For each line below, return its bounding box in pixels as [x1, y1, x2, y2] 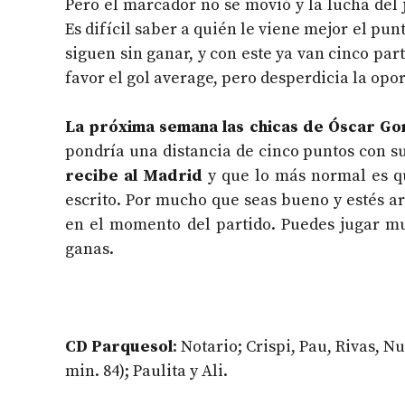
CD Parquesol [65, 336, 174, 358]
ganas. [65, 239, 114, 260]
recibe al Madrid [65, 165, 202, 187]
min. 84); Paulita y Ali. [65, 361, 228, 382]
